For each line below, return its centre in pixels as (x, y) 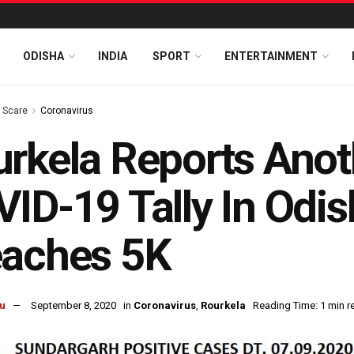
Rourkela (223, 306)
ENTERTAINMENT (271, 56)
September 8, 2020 (73, 306)
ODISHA (43, 56)
